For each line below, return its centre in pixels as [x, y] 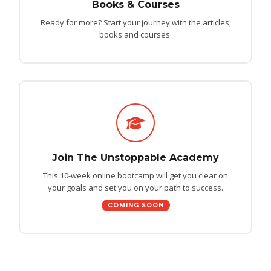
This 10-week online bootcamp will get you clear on [135, 175]
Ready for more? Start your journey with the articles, [135, 22]
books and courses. [135, 34]
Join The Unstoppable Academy [135, 158]
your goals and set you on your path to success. [135, 188]
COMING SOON [135, 205]
